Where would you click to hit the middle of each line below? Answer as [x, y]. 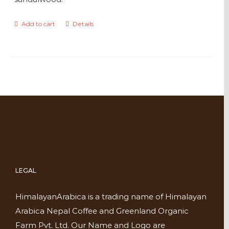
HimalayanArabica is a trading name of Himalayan [111, 197]
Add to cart [38, 24]
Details [83, 24]
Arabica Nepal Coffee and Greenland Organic [102, 211]
